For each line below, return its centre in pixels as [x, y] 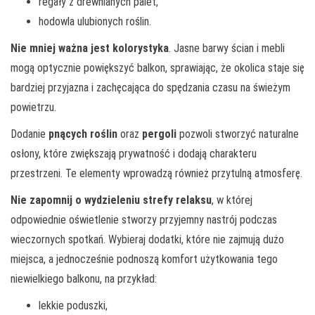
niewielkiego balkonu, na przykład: [84, 278]
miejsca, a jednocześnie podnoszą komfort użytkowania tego [144, 259]
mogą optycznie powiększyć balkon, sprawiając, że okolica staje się [157, 67]
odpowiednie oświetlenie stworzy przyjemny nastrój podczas [144, 219]
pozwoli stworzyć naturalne [238, 134]
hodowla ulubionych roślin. [95, 21]
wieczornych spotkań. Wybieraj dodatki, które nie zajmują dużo [147, 239]
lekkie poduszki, [73, 305]
